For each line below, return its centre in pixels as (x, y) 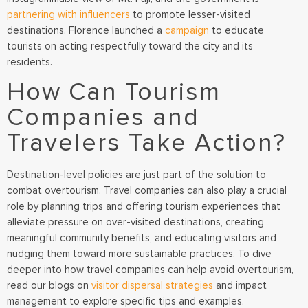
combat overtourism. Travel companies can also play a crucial (147, 191)
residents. (31, 62)
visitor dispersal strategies (151, 286)
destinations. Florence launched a (85, 30)
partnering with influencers (68, 14)
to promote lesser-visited (190, 14)
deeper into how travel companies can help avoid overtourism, (150, 270)
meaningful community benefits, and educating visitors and (142, 238)
